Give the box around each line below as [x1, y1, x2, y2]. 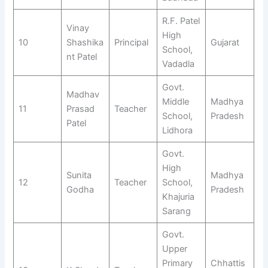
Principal [114, 36, 148, 48]
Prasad [66, 103, 95, 114]
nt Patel [66, 51, 97, 62]
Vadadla [162, 58, 194, 69]
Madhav [66, 89, 99, 100]
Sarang [162, 205, 191, 217]
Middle [162, 96, 189, 107]
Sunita [66, 169, 92, 181]
